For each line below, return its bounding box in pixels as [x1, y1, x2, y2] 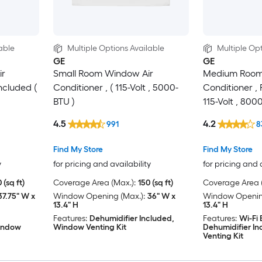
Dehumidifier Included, [89, 213, 174, 223]
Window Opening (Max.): [53, 191, 145, 201]
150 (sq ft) [137, 177, 173, 188]
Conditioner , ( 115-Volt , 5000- [53, 82, 179, 94]
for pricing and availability [53, 158, 151, 169]
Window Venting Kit [53, 222, 126, 232]
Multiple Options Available [67, 43, 164, 54]
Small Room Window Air [53, 68, 153, 80]
